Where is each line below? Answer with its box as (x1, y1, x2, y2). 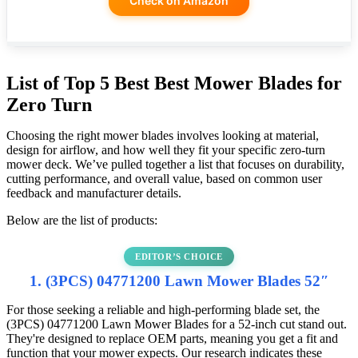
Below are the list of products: (6, 213, 157, 227)
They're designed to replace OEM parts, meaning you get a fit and (6, 331, 338, 345)
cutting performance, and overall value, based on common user (6, 171, 322, 185)
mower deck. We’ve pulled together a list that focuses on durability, (6, 157, 344, 171)
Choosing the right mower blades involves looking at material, (6, 128, 319, 142)
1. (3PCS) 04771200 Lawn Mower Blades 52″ (29, 272, 329, 289)
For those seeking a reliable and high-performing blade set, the (6, 302, 320, 316)
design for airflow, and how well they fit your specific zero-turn (6, 142, 325, 157)
